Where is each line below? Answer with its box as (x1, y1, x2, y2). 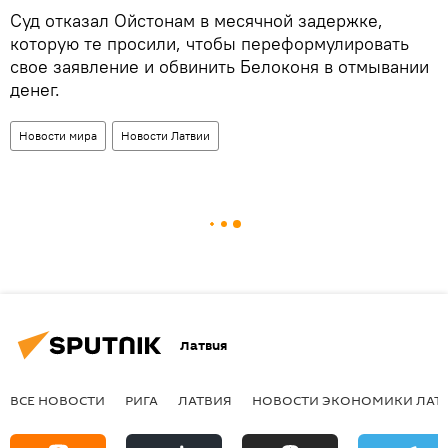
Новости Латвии (121, 128, 210, 144)
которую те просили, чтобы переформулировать (10, 32, 409, 56)
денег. (10, 78, 60, 102)
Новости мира (19, 128, 97, 144)
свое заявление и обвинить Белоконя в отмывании (10, 55, 429, 79)
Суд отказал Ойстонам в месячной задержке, (10, 9, 383, 33)
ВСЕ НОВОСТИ (10, 391, 105, 410)
